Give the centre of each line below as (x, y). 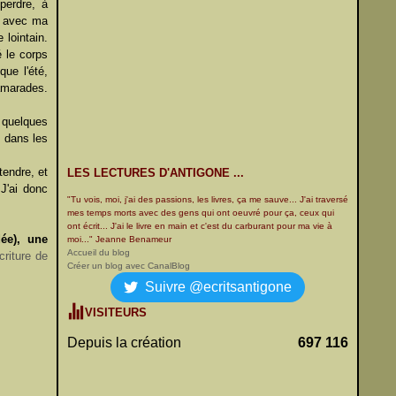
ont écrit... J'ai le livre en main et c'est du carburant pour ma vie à (200, 226)
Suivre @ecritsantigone (218, 287)
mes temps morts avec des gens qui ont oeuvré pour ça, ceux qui (201, 213)
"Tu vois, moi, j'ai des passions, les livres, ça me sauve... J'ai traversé (208, 199)
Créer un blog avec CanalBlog (129, 266)
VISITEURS (116, 312)
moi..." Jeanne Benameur (119, 239)
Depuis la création (124, 343)
